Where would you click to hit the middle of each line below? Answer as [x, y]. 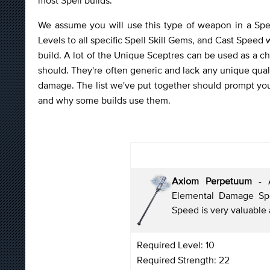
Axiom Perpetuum [212, 181]
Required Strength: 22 [183, 259]
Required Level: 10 [176, 244]
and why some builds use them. [104, 100]
